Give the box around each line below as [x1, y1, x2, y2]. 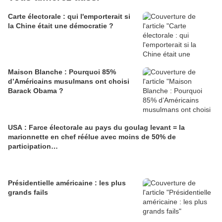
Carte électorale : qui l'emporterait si [8, 12, 130, 21]
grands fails [8, 188, 48, 197]
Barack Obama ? [8, 87, 63, 95]
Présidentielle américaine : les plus [8, 179, 126, 187]
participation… [8, 142, 58, 151]
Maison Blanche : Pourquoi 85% [8, 68, 116, 76]
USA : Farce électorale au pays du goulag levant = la [8, 123, 185, 132]
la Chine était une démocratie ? [8, 22, 113, 30]
